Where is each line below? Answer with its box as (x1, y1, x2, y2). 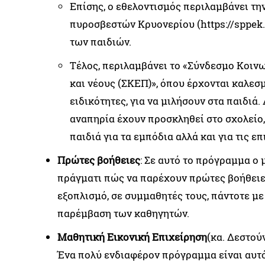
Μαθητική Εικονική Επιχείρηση (57, 230, 207, 244)
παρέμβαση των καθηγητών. (57, 206, 189, 221)
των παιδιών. (70, 35, 131, 49)
